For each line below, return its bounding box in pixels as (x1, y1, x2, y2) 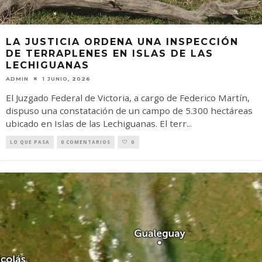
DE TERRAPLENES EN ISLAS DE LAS (6, 47, 213, 59)
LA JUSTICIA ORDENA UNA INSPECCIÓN (6, 36, 239, 47)
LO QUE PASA (10, 138, 50, 145)
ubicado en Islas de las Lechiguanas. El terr (6, 117, 187, 129)
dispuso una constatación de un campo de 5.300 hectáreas (6, 104, 253, 116)
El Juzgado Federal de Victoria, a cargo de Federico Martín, (6, 91, 250, 104)
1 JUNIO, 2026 (42, 75, 91, 82)
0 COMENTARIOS (61, 138, 111, 145)
